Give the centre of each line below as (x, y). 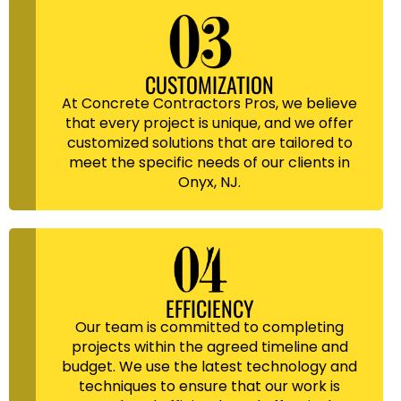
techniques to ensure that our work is (209, 386)
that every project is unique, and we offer (209, 124)
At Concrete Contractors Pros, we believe (209, 104)
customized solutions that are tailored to (209, 143)
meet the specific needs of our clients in (209, 163)
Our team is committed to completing (209, 327)
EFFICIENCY (209, 307)
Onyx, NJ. (209, 183)
